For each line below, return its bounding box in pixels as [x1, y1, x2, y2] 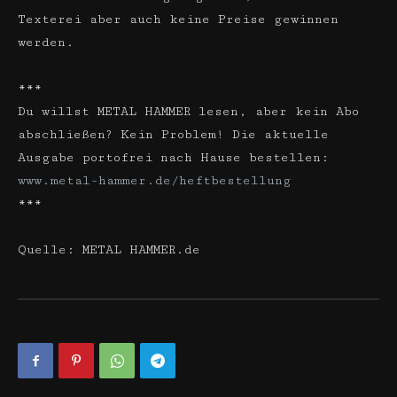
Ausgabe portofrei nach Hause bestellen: [18, 151, 329, 165]
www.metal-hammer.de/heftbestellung [18, 174, 292, 188]
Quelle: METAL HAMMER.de [18, 243, 200, 257]
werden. [18, 35, 74, 50]
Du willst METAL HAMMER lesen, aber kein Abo [18, 105, 359, 119]
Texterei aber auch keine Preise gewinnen [18, 12, 339, 27]
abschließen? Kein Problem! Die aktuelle [18, 128, 329, 142]
